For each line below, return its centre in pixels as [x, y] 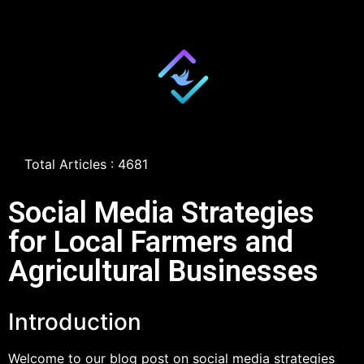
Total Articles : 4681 [86, 164]
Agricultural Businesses [163, 271]
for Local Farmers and [151, 242]
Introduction [75, 322]
